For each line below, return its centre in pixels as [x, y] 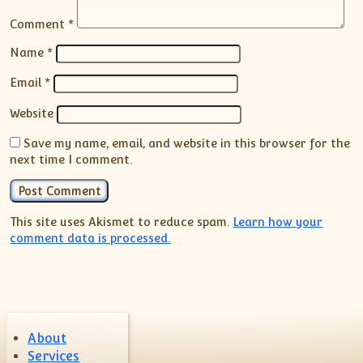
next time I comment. [71, 159]
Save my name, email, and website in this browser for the [187, 143]
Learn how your [278, 222]
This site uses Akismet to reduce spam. [122, 222]
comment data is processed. [90, 238]
